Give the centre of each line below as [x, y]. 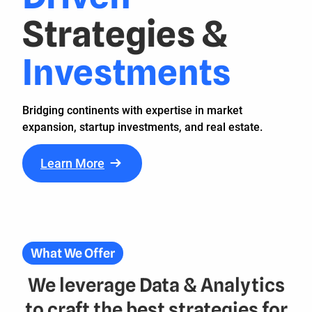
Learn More [72, 163]
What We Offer [73, 253]
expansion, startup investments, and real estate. [142, 127]
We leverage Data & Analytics [156, 285]
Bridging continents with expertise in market [132, 110]
